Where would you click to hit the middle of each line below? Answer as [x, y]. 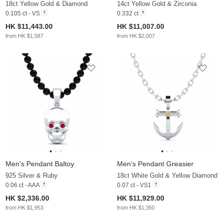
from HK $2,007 [136, 36]
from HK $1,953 [24, 208]
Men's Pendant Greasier [155, 164]
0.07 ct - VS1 [134, 185]
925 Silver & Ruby [32, 176]
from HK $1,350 [136, 208]
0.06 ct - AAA [22, 185]
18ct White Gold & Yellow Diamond [167, 176]
